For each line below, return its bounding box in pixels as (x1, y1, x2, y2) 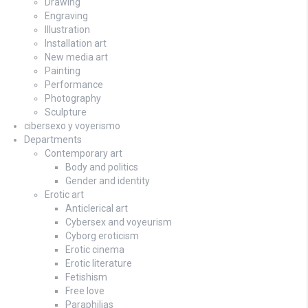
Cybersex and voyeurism (65, 217, 172, 228)
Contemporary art (45, 148, 122, 159)
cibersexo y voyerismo (24, 120, 120, 132)
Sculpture (45, 107, 87, 118)
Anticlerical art (65, 203, 128, 214)
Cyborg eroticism (65, 230, 139, 242)
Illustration (45, 24, 90, 36)
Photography (45, 93, 101, 104)
